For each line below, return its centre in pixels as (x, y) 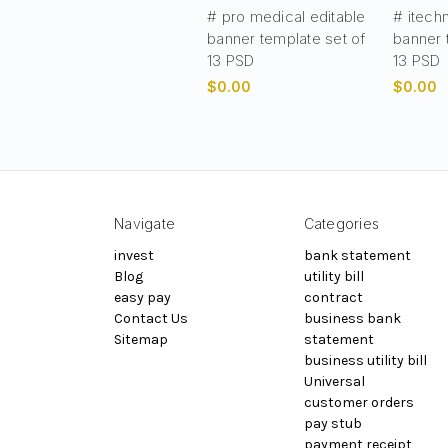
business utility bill (365, 360)
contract (333, 297)
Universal (334, 381)
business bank (352, 318)
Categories (341, 223)
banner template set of (286, 38)
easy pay (142, 297)
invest (134, 255)
